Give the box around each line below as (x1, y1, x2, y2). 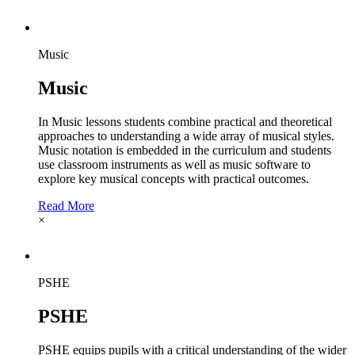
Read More (38, 198, 94, 212)
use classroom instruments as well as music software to (38, 157, 311, 171)
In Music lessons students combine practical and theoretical (38, 114, 332, 128)
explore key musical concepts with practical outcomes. (38, 171, 309, 185)
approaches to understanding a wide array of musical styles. (38, 128, 334, 143)
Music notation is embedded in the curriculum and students (38, 143, 331, 157)
